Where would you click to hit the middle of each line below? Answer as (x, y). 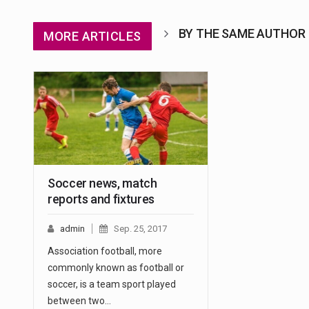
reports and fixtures (101, 199)
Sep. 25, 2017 (140, 229)
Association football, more (105, 251)
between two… (79, 301)
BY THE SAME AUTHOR (242, 33)
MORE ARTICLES (92, 36)
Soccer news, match (102, 183)
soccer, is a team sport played (112, 285)
